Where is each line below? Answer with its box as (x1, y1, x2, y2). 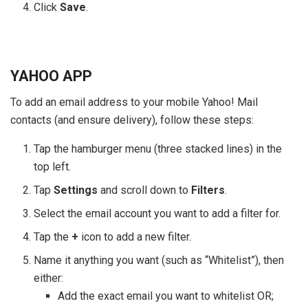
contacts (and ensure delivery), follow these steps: (10, 113, 254, 127)
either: (34, 272, 64, 285)
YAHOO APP (10, 67, 92, 85)
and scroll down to (98, 184, 192, 197)
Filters (191, 184, 225, 197)
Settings (54, 184, 98, 197)
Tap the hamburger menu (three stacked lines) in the (34, 142, 283, 156)
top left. (34, 160, 71, 174)
